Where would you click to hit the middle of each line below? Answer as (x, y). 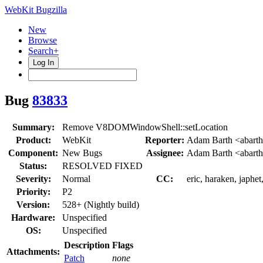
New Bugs (82, 153)
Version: (33, 204)
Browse (43, 40)
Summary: (33, 127)
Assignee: (165, 153)
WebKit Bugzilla (36, 10)
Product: (33, 140)
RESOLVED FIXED (102, 166)
